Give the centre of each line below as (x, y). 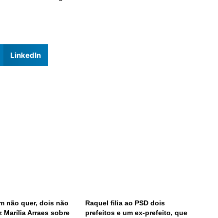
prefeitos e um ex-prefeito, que (136, 212)
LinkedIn (25, 55)
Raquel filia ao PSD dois (125, 203)
